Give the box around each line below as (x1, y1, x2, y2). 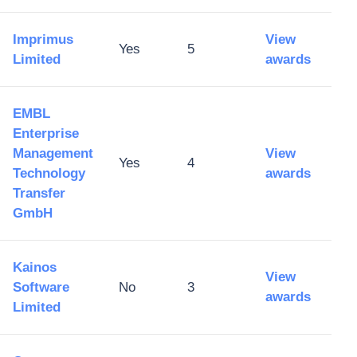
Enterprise (13, 126, 79, 141)
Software (13, 280, 69, 295)
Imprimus (13, 32, 73, 47)
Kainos (13, 260, 57, 275)
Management (13, 146, 93, 161)
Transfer (13, 186, 65, 201)
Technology (13, 166, 85, 181)
